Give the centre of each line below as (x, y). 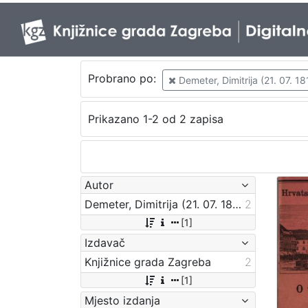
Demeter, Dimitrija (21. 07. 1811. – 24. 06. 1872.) (237, 204)
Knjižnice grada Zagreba (148, 262)
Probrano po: (123, 79)
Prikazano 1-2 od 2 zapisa (155, 119)
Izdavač (105, 242)
